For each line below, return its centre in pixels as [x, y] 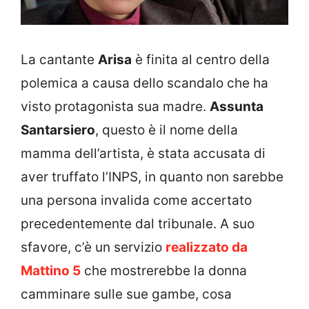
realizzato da [207, 248]
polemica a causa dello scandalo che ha [144, 83]
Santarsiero [58, 130]
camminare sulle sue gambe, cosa [126, 295]
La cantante [59, 60]
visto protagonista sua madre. [115, 107]
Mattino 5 [51, 271]
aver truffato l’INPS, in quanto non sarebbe [152, 177]
